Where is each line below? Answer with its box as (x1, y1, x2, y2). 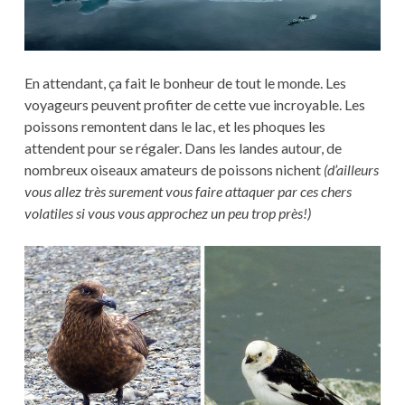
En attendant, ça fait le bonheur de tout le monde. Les (24, 73, 346, 91)
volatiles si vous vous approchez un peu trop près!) (24, 203, 311, 221)
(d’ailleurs (323, 160, 379, 178)
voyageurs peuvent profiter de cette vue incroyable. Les (24, 95, 365, 113)
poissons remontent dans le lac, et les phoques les (24, 117, 325, 135)
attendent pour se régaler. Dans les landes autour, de (24, 138, 342, 156)
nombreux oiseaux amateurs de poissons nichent (24, 160, 324, 178)
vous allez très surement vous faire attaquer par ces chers (24, 182, 352, 200)
